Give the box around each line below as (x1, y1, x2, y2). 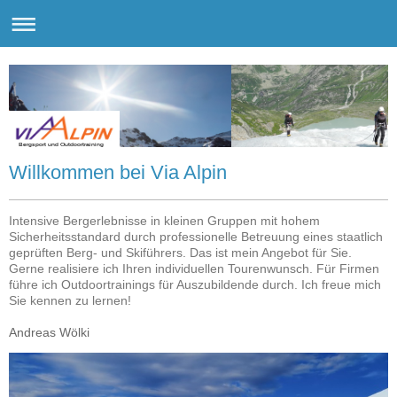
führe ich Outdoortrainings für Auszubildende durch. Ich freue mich (9, 277, 381, 292)
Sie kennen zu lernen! (9, 293, 131, 308)
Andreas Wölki (9, 325, 90, 340)
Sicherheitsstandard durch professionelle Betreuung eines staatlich (9, 230, 383, 245)
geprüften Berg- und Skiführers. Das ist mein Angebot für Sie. (9, 245, 352, 261)
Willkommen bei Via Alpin (9, 161, 227, 184)
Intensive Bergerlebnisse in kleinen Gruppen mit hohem (9, 214, 320, 229)
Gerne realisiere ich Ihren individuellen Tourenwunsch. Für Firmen (9, 261, 379, 276)
